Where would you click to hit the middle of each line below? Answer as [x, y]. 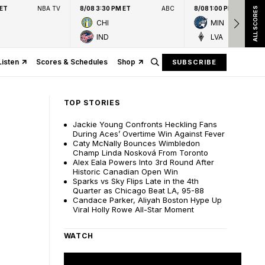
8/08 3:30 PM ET [105, 8]
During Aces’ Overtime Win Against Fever [148, 134]
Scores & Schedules [72, 62]
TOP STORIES [92, 103]
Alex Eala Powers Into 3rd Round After [143, 162]
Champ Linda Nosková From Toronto [140, 153]
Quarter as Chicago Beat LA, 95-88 [138, 190]
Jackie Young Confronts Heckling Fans [145, 124]
